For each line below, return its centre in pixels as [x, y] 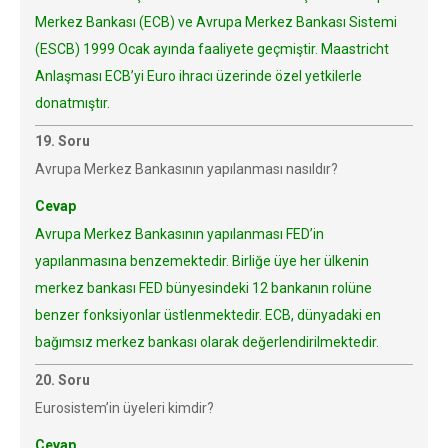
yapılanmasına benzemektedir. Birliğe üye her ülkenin [202, 261]
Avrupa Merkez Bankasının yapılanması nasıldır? [186, 169]
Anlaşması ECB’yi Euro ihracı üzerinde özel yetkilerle [198, 76]
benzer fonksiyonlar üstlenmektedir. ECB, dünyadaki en [208, 315]
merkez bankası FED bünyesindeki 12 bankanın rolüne [203, 288]
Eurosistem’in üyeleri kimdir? [124, 408]
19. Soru [62, 141]
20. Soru [62, 380]
